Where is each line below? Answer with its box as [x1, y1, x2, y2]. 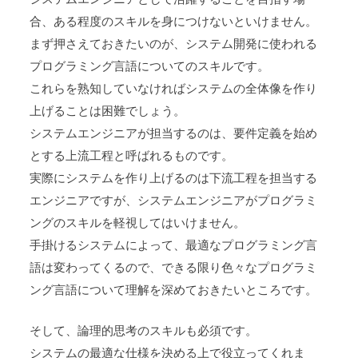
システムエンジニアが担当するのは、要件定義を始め [30, 126, 318, 141]
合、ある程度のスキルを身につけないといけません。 [30, 14, 318, 30]
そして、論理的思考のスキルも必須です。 [30, 323, 258, 338]
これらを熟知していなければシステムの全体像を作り [30, 82, 318, 97]
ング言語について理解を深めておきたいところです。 [30, 283, 318, 298]
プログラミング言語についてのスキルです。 [30, 59, 270, 74]
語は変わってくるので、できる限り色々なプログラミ [30, 261, 318, 276]
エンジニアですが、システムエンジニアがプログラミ [30, 193, 318, 209]
